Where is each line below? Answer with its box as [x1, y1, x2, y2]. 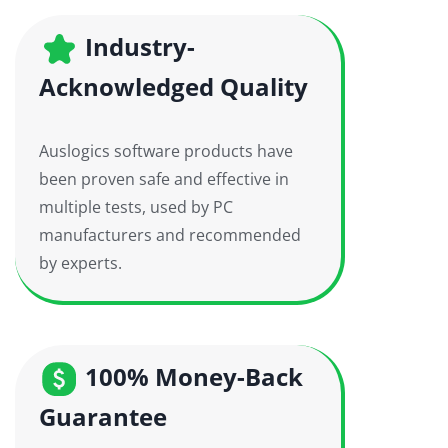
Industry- [79, 30, 195, 63]
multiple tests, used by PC [39, 196, 233, 218]
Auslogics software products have [39, 140, 293, 162]
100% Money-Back [79, 360, 303, 393]
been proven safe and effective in [39, 168, 289, 190]
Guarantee [39, 400, 167, 433]
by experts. [39, 252, 122, 274]
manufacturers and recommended [39, 224, 301, 246]
